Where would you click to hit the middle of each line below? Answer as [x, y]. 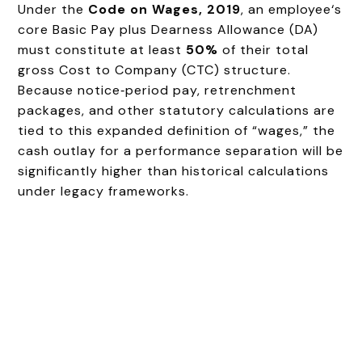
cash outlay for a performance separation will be [181, 150]
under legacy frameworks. [104, 191]
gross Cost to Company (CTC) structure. [155, 69]
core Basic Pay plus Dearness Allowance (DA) [168, 29]
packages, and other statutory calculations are [177, 110]
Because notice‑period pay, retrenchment [158, 90]
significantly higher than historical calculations [174, 170]
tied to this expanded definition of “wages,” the [177, 130]
